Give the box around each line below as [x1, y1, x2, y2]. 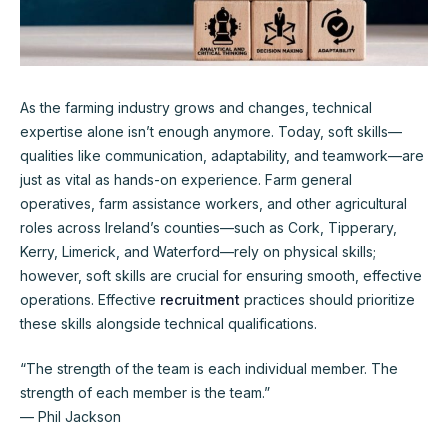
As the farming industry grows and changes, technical [20, 98, 372, 116]
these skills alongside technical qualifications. [20, 314, 317, 332]
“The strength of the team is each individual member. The [20, 359, 398, 377]
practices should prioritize [240, 290, 415, 308]
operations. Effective [20, 290, 160, 308]
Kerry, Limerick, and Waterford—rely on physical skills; [20, 242, 376, 260]
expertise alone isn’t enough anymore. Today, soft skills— [20, 122, 402, 140]
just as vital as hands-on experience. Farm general [20, 170, 352, 188]
